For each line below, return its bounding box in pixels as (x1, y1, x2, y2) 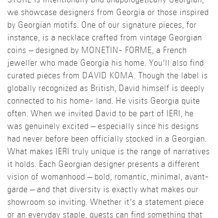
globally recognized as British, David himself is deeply (7, 84, 204, 94)
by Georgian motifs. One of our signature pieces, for (7, 21, 197, 31)
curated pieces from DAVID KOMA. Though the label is (7, 72, 208, 81)
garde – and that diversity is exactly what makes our (7, 185, 199, 195)
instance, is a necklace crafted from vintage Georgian (7, 34, 202, 43)
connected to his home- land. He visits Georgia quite (7, 97, 200, 107)
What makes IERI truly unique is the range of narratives (7, 147, 210, 157)
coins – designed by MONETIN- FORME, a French (7, 46, 187, 56)
